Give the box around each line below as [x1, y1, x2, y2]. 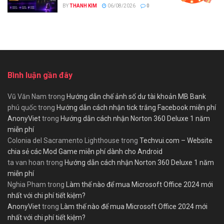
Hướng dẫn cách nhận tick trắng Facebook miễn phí [56, 103, 216, 112]
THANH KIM [69, 2, 97, 8]
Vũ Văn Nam [7, 92, 46, 101]
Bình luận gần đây [7, 70, 72, 80]
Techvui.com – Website [139, 136, 212, 145]
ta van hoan [7, 158, 44, 167]
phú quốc [7, 103, 36, 112]
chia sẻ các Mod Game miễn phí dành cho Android [7, 147, 162, 156]
